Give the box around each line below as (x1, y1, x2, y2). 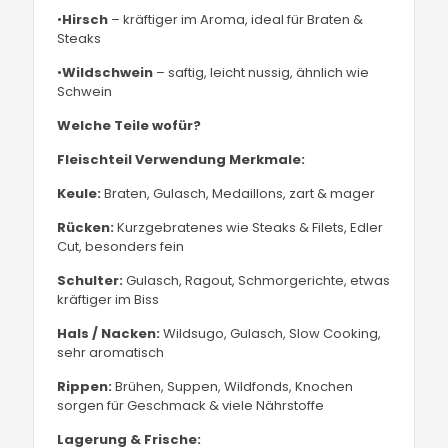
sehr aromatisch (57, 343, 165, 362)
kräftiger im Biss (57, 290, 160, 309)
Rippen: (57, 377, 113, 396)
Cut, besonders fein (57, 237, 185, 256)
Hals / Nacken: (57, 324, 161, 343)
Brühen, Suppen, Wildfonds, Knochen (112, 377, 354, 396)
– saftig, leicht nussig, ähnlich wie (153, 63, 370, 82)
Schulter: (57, 271, 124, 290)
